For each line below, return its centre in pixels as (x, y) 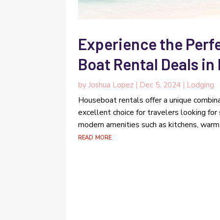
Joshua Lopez (111, 85)
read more (95, 137)
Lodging (201, 85)
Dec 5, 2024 (160, 85)
